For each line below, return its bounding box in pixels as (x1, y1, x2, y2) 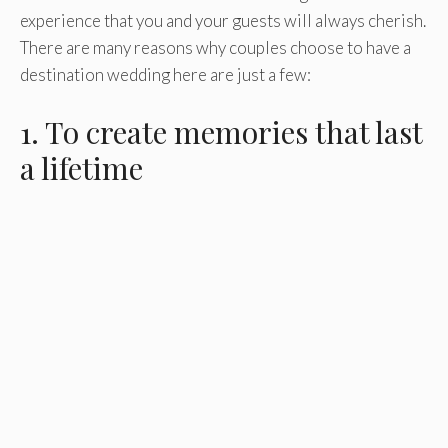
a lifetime (20, 147, 143, 188)
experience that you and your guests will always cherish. (20, 10, 426, 32)
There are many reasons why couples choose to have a (20, 37, 411, 59)
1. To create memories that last (20, 111, 422, 152)
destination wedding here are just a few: (20, 64, 311, 86)
